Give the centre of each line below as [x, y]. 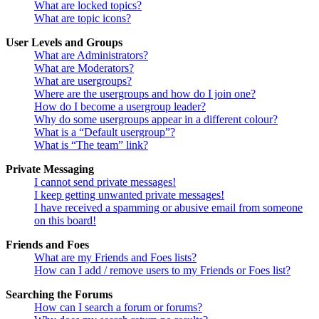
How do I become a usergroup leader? [120, 107]
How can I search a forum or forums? [118, 308]
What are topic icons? [83, 19]
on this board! [65, 221]
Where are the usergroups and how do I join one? [145, 94]
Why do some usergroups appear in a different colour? [156, 120]
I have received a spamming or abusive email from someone [168, 208]
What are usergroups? [83, 81]
